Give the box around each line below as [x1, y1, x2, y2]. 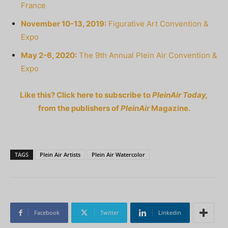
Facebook [34, 209, 60, 217]
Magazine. [149, 103, 190, 113]
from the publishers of [38, 103, 121, 113]
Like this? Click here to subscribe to [20, 90, 152, 100]
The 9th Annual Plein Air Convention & [77, 50, 217, 61]
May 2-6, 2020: [21, 50, 77, 61]
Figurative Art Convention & [106, 19, 209, 29]
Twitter [100, 209, 119, 217]
